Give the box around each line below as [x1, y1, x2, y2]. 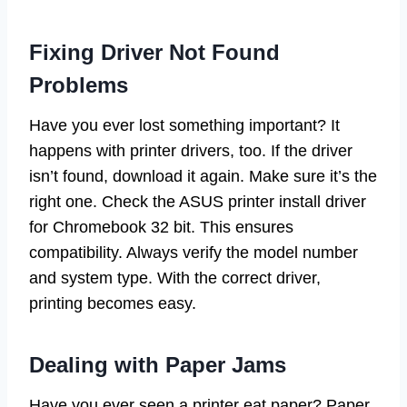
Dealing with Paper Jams [29, 352, 286, 378]
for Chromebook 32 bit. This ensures [29, 218, 293, 237]
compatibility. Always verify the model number [29, 243, 358, 263]
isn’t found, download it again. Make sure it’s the [29, 167, 377, 186]
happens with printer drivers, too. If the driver [29, 142, 352, 161]
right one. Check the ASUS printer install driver [29, 193, 366, 212]
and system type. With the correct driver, [29, 269, 321, 288]
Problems [29, 73, 128, 98]
